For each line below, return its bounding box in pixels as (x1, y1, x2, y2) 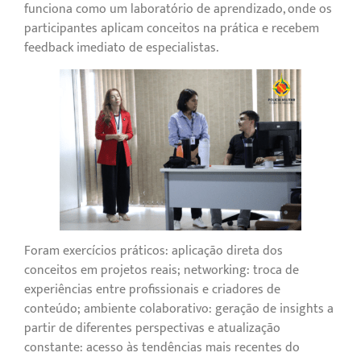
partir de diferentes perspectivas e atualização (24, 317, 280, 340)
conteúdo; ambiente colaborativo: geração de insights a (24, 298, 334, 321)
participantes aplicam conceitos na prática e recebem (24, 17, 319, 39)
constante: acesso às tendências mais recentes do (24, 337, 300, 359)
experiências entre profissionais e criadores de (24, 279, 280, 301)
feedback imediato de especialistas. (24, 36, 218, 59)
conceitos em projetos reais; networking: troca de (24, 259, 299, 282)
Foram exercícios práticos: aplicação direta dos (24, 240, 283, 263)
